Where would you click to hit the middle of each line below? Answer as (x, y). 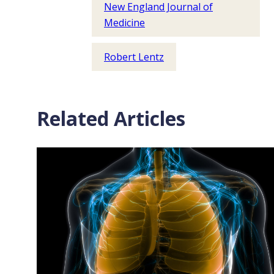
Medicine (124, 23)
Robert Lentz (134, 57)
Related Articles (111, 118)
